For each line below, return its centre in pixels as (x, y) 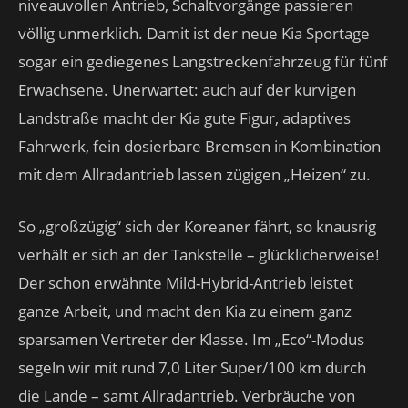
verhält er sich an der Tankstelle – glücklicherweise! (199, 255)
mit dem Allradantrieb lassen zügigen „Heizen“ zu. (194, 174)
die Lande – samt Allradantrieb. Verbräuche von (187, 396)
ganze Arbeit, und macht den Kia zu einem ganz (185, 311)
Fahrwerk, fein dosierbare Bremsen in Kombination (199, 146)
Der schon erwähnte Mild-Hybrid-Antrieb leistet (186, 283)
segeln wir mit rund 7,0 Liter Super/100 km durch (192, 367)
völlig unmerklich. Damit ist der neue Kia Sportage (194, 33)
